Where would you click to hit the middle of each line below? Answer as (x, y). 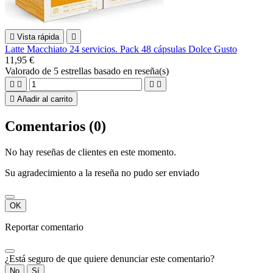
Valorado (23, 71)
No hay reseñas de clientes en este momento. (90, 152)
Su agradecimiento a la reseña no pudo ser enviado (102, 172)
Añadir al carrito (45, 99)
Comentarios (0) (55, 126)
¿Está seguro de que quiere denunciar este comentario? (110, 258)
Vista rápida (38, 37)
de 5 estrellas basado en (88, 71)
